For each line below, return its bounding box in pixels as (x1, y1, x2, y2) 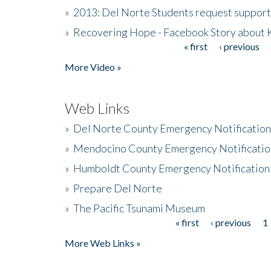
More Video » (65, 60, 122, 73)
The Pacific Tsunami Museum (73, 201, 205, 215)
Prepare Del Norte (73, 181, 162, 195)
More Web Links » (65, 237, 141, 249)
